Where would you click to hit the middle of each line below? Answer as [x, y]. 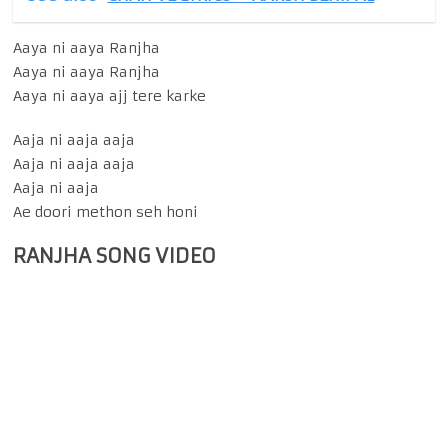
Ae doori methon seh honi [106, 212]
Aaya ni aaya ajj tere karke [110, 96]
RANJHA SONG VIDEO [115, 256]
